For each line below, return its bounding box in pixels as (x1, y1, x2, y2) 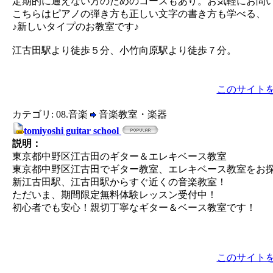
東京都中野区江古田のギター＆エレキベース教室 (12, 151, 227, 161)
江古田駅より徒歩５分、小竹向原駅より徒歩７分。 (12, 45, 236, 55)
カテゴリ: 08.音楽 (12, 109, 90, 119)
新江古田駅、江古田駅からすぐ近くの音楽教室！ (12, 177, 227, 187)
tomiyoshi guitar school (24, 126, 121, 136)
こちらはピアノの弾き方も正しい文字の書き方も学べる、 (12, 9, 266, 19)
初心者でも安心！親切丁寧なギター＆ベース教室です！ (12, 202, 256, 213)
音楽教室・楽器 (96, 109, 167, 119)
